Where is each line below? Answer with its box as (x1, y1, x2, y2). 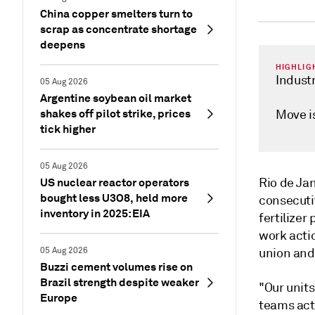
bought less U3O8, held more (40, 191, 188, 205)
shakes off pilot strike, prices (40, 106, 191, 121)
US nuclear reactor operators (40, 175, 189, 190)
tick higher (40, 122, 96, 136)
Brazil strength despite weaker (40, 275, 199, 290)
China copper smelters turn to (40, 6, 193, 21)
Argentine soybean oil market (40, 91, 191, 105)
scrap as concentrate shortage (40, 22, 197, 37)
